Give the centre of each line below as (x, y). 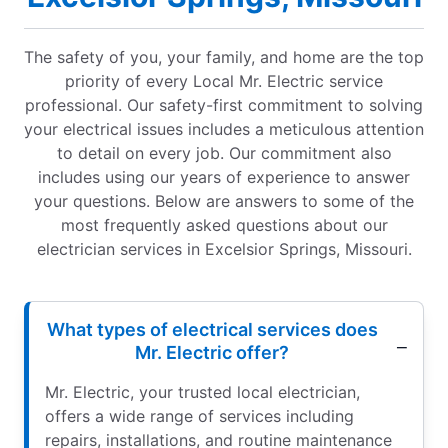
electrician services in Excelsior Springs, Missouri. (224, 249)
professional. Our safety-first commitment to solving (224, 105)
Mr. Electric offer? (212, 353)
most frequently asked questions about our (224, 225)
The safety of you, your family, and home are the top (224, 57)
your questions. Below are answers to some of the (224, 201)
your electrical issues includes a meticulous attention (224, 129)
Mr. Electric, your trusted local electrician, (202, 392)
